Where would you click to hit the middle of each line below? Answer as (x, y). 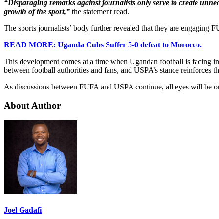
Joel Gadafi (23, 210)
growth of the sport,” (37, 11)
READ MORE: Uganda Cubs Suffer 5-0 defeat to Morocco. (103, 44)
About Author (32, 106)
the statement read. (100, 11)
